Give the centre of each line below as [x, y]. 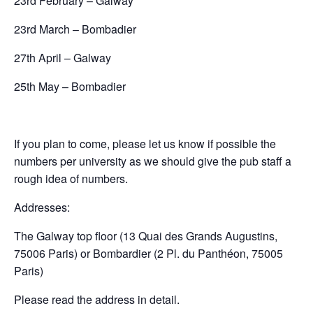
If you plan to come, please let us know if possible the [145, 144]
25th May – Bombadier [70, 86]
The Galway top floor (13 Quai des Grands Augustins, [146, 236]
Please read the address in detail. [97, 299]
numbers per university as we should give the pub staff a [153, 161]
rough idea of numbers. [71, 179]
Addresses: [42, 207]
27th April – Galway [63, 58]
